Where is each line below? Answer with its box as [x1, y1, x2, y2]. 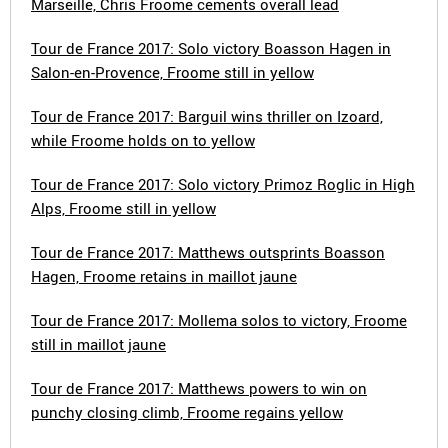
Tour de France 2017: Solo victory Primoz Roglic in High [31, 174, 415, 194]
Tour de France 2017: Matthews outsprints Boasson [31, 242, 385, 262]
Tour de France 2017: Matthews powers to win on [31, 378, 367, 398]
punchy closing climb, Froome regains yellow [31, 402, 343, 422]
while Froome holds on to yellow [31, 130, 255, 150]
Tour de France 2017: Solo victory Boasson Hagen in [31, 38, 391, 58]
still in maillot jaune [31, 334, 166, 354]
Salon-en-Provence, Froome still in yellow [31, 62, 314, 82]
